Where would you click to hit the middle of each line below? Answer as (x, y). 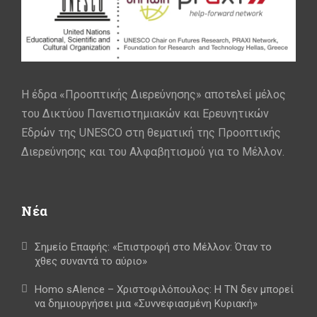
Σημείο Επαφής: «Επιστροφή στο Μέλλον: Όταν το (153, 247)
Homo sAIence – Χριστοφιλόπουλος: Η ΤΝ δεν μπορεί (164, 290)
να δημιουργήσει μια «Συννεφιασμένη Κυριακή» (146, 304)
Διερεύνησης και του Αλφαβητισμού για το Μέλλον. (153, 152)
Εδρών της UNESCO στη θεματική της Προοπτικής (151, 133)
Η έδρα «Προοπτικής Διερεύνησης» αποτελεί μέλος (154, 95)
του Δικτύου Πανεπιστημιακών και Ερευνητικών (145, 114)
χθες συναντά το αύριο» (91, 261)
